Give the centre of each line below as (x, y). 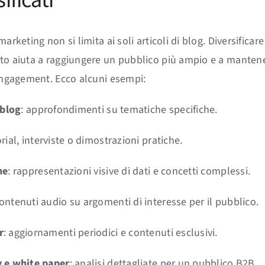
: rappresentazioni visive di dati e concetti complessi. (129, 171)
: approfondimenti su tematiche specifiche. (119, 109)
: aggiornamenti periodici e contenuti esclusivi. (110, 232)
